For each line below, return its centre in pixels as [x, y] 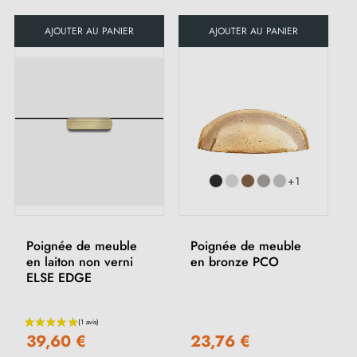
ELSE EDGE [59, 277]
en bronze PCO [235, 261]
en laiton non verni [80, 261]
